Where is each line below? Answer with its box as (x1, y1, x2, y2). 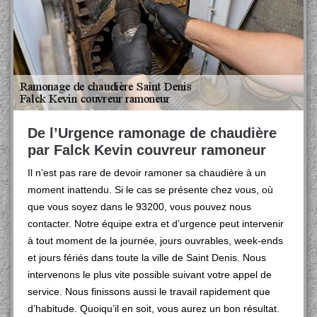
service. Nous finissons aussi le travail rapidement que (28, 286, 270, 297)
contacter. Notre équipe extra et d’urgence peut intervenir (28, 218, 284, 229)
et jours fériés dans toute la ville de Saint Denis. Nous (28, 252, 266, 263)
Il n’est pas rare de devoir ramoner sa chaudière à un (28, 167, 266, 178)
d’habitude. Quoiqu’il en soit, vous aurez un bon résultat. (28, 303, 279, 314)
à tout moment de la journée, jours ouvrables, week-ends (28, 235, 283, 246)
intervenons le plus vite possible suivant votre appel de (28, 269, 272, 280)
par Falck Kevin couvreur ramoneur (28, 142, 266, 158)
